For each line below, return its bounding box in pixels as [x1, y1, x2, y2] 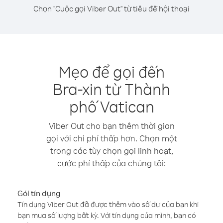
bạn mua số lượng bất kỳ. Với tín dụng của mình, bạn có [17, 211, 196, 220]
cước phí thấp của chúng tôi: [57, 158, 166, 168]
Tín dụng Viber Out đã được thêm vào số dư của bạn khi [17, 200, 199, 209]
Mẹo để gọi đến [58, 61, 165, 82]
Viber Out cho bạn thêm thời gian [48, 120, 175, 131]
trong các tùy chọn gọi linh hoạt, [50, 145, 173, 156]
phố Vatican [69, 96, 154, 116]
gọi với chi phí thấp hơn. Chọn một [46, 133, 177, 143]
